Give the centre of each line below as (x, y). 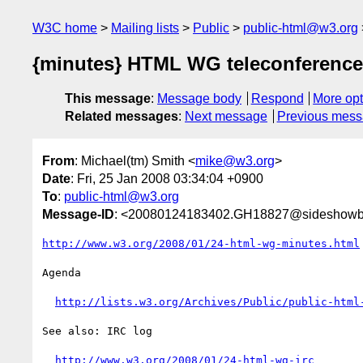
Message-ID (78, 214)
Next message (226, 117)
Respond (277, 99)
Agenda (62, 272)
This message (108, 99)
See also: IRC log (97, 331)
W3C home (65, 28)
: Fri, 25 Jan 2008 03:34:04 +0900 (167, 178)
